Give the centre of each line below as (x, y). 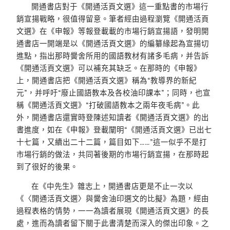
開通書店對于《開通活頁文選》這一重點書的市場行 (120, 6)
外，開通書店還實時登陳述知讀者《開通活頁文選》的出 (113, 117)
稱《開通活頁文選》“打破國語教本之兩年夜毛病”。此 (108, 105)
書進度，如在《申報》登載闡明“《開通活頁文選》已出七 (114, 129)
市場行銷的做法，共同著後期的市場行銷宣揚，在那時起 (113, 154)
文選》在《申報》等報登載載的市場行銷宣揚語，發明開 (113, 31)
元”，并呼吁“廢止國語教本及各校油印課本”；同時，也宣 (113, 92)
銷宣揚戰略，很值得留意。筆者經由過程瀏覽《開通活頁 (113, 18)
